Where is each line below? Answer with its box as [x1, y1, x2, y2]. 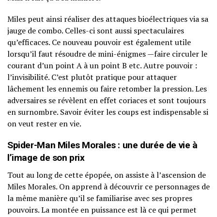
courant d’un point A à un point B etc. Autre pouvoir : [7, 60, 197, 71]
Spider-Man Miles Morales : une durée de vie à [7, 139, 198, 151]
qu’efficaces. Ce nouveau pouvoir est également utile [7, 37, 191, 48]
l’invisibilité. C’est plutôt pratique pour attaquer [7, 72, 177, 83]
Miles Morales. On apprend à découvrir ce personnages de [7, 181, 210, 192]
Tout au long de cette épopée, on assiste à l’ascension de [7, 170, 206, 181]
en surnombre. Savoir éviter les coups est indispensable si [7, 107, 208, 118]
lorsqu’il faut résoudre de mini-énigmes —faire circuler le [7, 48, 207, 60]
